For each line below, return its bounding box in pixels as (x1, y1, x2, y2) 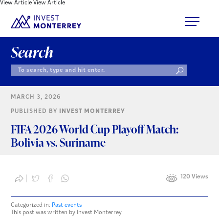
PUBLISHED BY (11, 109, 60, 115)
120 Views (180, 174, 208, 180)
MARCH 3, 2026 (11, 94, 61, 101)
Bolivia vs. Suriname (11, 134, 106, 150)
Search (11, 41, 54, 62)
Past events (52, 202, 82, 208)
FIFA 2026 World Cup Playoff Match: (11, 121, 179, 137)
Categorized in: (11, 202, 52, 208)
